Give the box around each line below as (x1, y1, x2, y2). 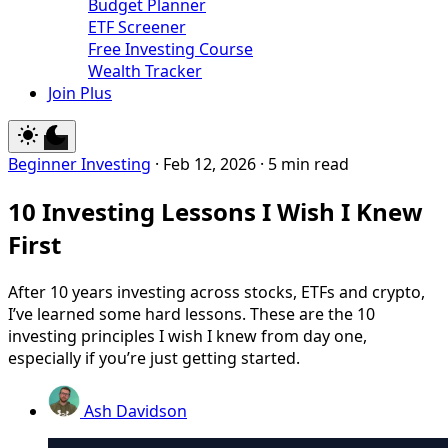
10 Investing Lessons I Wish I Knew (8, 194, 423, 228)
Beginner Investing (8, 153, 151, 175)
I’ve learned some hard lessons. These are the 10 (8, 302, 375, 325)
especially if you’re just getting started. (8, 346, 300, 369)
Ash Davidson (84, 399, 187, 422)
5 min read (268, 153, 349, 175)
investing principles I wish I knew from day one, (8, 324, 367, 347)
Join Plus (48, 82, 112, 104)
